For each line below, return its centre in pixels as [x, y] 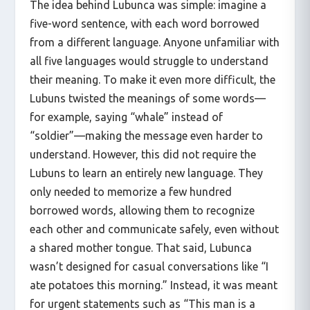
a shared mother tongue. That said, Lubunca [140, 247]
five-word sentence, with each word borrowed [144, 23]
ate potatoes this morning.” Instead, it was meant [153, 285]
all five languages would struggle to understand [149, 61]
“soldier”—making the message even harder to [146, 135]
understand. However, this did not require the [143, 154]
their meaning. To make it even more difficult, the [152, 79]
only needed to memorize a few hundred [130, 191]
